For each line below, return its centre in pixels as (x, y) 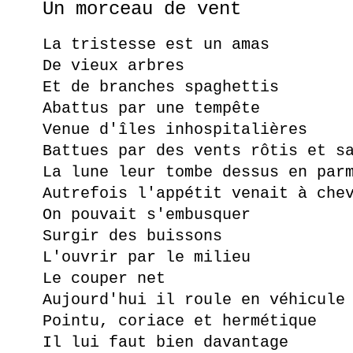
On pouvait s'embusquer (147, 215)
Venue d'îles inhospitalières (175, 130)
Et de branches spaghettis (161, 87)
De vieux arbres (113, 66)
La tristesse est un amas (156, 45)
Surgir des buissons (132, 236)
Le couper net (104, 279)
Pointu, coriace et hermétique (180, 321)
